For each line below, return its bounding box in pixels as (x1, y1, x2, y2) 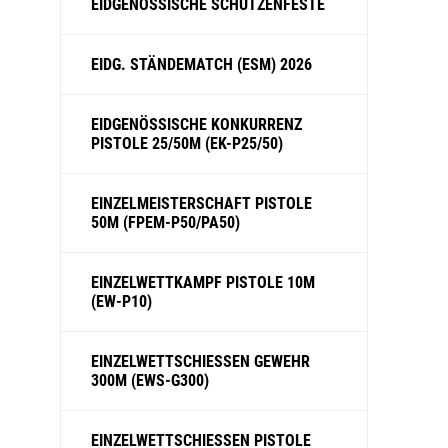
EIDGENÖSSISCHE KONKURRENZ (91, 115, 302, 134)
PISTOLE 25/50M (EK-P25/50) (91, 134, 283, 153)
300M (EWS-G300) (91, 371, 209, 390)
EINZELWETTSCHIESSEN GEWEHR (91, 352, 310, 371)
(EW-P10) (91, 292, 152, 311)
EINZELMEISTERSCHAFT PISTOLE (91, 194, 312, 213)
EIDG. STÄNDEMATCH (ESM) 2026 (91, 55, 312, 74)
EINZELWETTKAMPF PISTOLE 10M (91, 273, 315, 292)
